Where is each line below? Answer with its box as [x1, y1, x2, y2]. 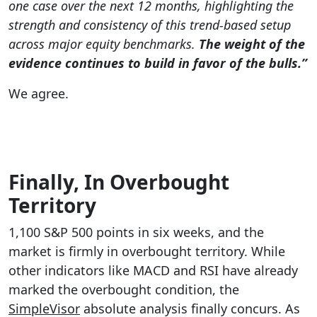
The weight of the [199, 35, 305, 52]
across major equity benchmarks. [8, 35, 199, 52]
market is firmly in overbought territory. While [8, 242, 285, 260]
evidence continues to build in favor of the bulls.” [8, 54, 307, 71]
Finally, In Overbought [8, 168, 229, 195]
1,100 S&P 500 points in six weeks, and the [8, 223, 264, 241]
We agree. [8, 84, 69, 102]
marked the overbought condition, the [8, 280, 239, 298]
